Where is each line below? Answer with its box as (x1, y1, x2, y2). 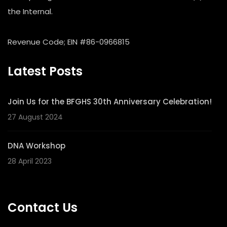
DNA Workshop (8, 140, 65, 152)
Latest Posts (8, 63, 83, 80)
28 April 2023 (8, 156, 52, 167)
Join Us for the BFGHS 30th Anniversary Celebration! (8, 96, 212, 107)
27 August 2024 (8, 112, 63, 123)
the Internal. (8, 6, 53, 17)
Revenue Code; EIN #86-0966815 (8, 36, 130, 48)
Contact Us (8, 199, 78, 216)
